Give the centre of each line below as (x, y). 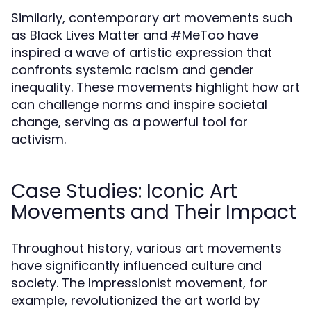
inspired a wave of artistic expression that (142, 52)
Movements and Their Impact (154, 212)
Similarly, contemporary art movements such (152, 18)
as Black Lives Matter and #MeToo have (135, 35)
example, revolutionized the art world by (135, 300)
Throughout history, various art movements (146, 248)
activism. (39, 139)
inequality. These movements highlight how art (155, 87)
